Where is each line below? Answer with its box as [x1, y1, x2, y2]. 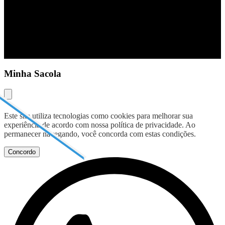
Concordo [8, 148, 36, 156]
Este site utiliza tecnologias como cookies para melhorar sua [4, 111, 193, 120]
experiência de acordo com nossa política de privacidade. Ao [4, 120, 195, 129]
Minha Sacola [4, 68, 61, 79]
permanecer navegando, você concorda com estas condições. [4, 129, 196, 138]
